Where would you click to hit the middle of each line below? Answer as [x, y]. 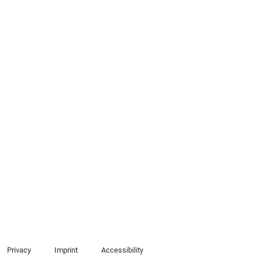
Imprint [66, 250]
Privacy [19, 250]
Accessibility [122, 250]
